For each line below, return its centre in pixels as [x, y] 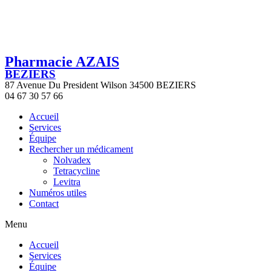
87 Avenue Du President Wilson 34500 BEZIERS [100, 85]
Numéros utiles [58, 193]
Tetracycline [77, 171]
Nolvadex [72, 160]
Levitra [67, 182]
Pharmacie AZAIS [62, 62]
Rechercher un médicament [81, 149]
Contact [44, 204]
